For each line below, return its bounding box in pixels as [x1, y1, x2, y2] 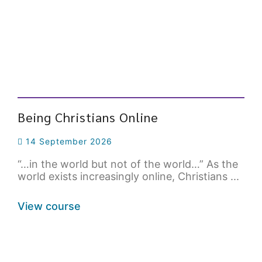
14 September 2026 [23, 136, 112, 147]
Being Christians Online [18, 109, 158, 126]
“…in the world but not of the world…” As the [18, 158, 238, 171]
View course [18, 200, 81, 213]
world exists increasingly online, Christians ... [18, 170, 239, 183]
